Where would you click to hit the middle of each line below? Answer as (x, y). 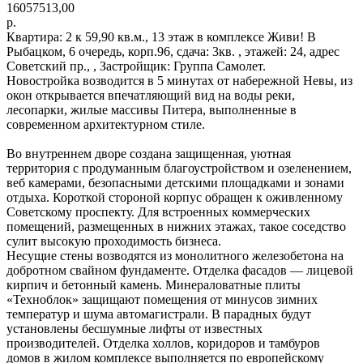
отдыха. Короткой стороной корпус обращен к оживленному (175, 197)
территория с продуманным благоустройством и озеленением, (179, 168)
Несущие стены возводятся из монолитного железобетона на (175, 255)
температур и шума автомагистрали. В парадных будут (159, 314)
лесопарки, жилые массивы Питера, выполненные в (152, 109)
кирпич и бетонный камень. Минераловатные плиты (154, 284)
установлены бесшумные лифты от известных (135, 328)
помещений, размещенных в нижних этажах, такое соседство (176, 226)
